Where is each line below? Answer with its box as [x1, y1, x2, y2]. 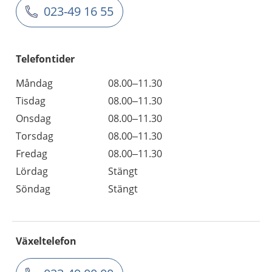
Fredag [16, 147, 47, 160]
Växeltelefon [16, 234, 76, 248]
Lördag [16, 165, 48, 178]
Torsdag [16, 129, 53, 143]
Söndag [16, 182, 50, 195]
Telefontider [16, 52, 75, 66]
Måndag [16, 76, 53, 90]
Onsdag [16, 112, 51, 125]
